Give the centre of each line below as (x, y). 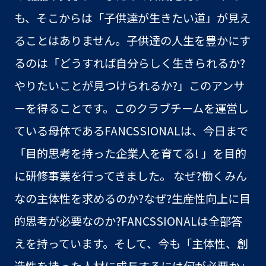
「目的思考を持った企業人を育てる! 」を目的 (130, 153)
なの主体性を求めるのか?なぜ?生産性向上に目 (132, 198)
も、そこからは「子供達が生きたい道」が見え (132, 18)
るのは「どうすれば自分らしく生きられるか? (129, 63)
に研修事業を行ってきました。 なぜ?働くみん (130, 175)
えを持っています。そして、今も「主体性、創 (131, 243)
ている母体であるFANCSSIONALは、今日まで (131, 130)
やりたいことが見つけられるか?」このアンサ (129, 85)
